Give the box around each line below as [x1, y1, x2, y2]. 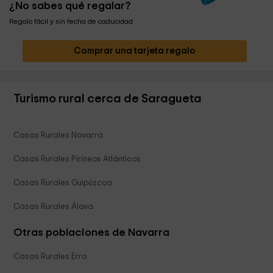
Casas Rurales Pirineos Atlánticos [13, 155, 141, 164]
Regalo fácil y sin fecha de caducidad [9, 18, 133, 26]
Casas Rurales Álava [13, 202, 94, 211]
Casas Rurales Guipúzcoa [13, 179, 113, 188]
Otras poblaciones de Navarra [13, 227, 170, 239]
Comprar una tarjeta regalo [73, 46, 196, 56]
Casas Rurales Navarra [13, 131, 104, 140]
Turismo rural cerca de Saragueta [13, 93, 202, 105]
